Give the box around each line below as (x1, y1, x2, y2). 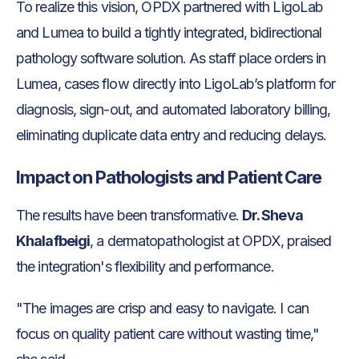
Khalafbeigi (16, 232, 91, 249)
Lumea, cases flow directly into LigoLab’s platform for (16, 75, 336, 92)
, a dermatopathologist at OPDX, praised (90, 232, 332, 249)
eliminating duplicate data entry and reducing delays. (16, 126, 330, 143)
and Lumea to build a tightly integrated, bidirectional (16, 23, 322, 41)
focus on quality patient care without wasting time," (16, 325, 320, 342)
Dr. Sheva (241, 206, 303, 224)
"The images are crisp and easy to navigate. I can (16, 299, 309, 317)
